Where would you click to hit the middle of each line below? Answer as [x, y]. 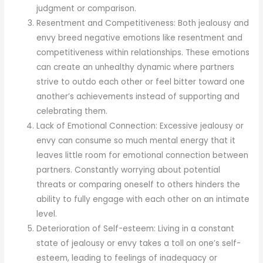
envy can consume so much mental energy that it [136, 140]
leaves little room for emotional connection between [143, 155]
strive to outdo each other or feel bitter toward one [141, 82]
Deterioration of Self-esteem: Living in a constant [136, 228]
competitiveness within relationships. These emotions [143, 52]
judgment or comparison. [87, 8]
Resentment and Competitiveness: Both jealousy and [143, 23]
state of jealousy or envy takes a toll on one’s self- [139, 243]
